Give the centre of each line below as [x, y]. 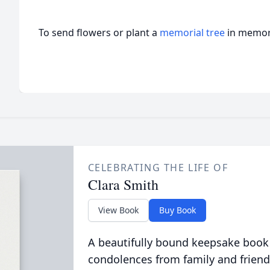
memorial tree [192, 33]
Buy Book [177, 210]
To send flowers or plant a [99, 33]
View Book [118, 210]
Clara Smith [123, 184]
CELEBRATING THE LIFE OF [158, 168]
